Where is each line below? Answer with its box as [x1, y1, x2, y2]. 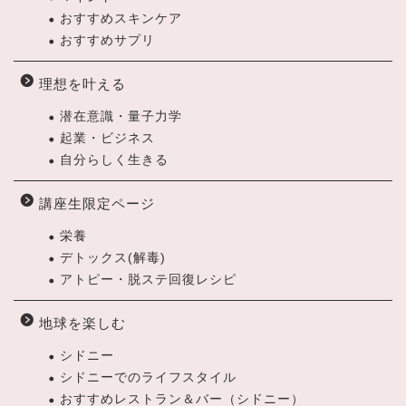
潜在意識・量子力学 [60, 109, 182, 123]
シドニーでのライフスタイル [60, 370, 237, 384]
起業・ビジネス [60, 130, 155, 145]
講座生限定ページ [39, 195, 155, 211]
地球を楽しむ [39, 314, 126, 331]
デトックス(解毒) [60, 250, 166, 265]
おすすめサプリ [60, 33, 155, 47]
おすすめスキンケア [60, 11, 182, 25]
